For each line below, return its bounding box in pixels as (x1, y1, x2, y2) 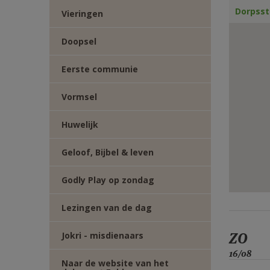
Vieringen (61, 8, 103, 19)
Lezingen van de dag (61, 202, 152, 213)
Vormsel (61, 91, 97, 102)
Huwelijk (61, 119, 98, 130)
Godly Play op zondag (61, 174, 154, 186)
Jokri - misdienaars (61, 230, 143, 241)
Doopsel (61, 36, 96, 47)
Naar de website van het (61, 257, 169, 269)
